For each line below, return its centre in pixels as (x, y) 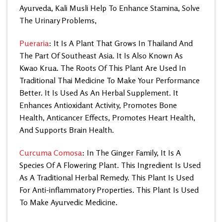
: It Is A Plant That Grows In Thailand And (121, 43)
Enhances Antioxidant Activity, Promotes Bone (98, 105)
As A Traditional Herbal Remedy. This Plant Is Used (107, 178)
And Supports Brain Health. (67, 130)
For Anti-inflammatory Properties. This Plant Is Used (109, 190)
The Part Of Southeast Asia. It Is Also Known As (101, 56)
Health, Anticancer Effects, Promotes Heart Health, (107, 118)
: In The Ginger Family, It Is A (131, 153)
